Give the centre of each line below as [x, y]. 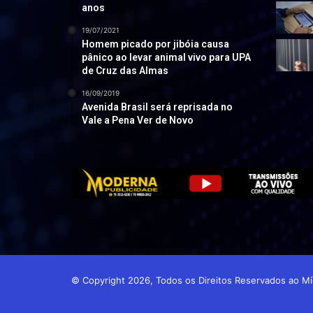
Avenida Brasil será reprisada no [158, 107]
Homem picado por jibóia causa [156, 44]
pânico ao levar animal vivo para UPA [167, 58]
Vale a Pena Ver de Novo [138, 121]
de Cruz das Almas [125, 71]
